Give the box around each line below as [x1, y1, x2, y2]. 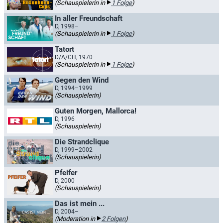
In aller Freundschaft [55, 14, 122, 23]
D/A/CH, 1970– [55, 54, 97, 61]
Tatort [55, 45, 74, 54]
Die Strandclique [55, 137, 109, 146]
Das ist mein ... [55, 199, 105, 208]
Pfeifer [55, 168, 77, 177]
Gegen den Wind [55, 76, 109, 85]
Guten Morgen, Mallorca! [55, 107, 136, 115]
